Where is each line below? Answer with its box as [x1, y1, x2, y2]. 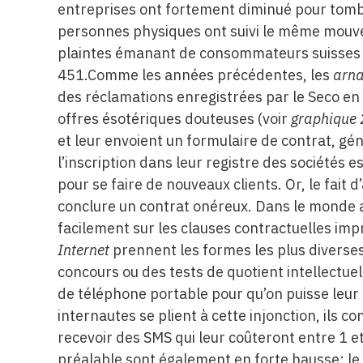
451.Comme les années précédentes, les [58, 66, 334, 84]
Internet [58, 241, 110, 259]
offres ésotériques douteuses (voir [58, 109, 292, 128]
